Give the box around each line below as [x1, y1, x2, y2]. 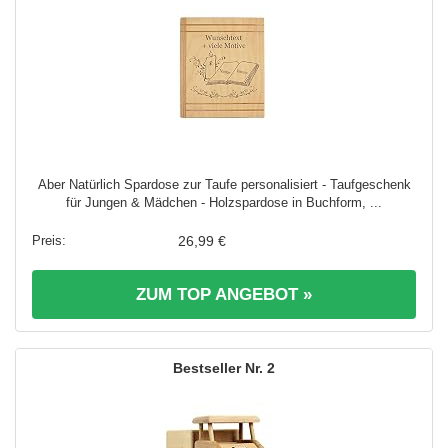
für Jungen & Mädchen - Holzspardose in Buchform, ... [66, 195, 382, 211]
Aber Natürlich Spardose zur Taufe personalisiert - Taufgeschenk [37, 177, 411, 193]
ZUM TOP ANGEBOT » [136, 285, 312, 305]
